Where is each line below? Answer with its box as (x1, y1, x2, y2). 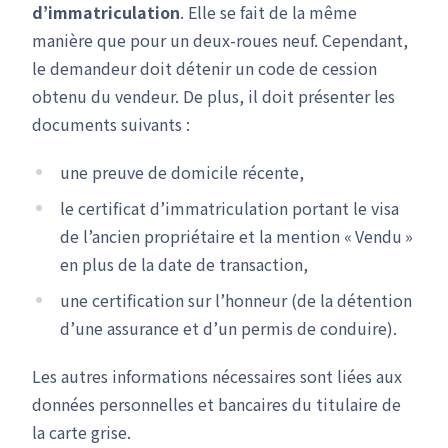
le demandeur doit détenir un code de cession (32, 56, 377, 80)
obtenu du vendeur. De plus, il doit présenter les (32, 84, 395, 108)
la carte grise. (32, 420, 131, 444)
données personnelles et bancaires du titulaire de (32, 392, 401, 416)
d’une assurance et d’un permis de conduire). (60, 316, 397, 340)
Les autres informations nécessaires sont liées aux (32, 364, 402, 388)
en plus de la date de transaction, (60, 252, 308, 276)
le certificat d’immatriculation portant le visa (60, 196, 399, 220)
